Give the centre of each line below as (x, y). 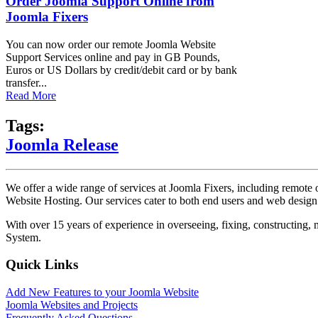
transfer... (26, 82)
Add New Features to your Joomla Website (102, 292)
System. (23, 237)
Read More (31, 95)
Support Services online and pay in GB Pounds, (113, 57)
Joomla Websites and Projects (72, 305)
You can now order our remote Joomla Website (111, 44)
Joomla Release (62, 144)
